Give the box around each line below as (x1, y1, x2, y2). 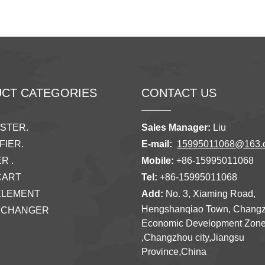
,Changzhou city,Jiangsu (141, 232, 244, 243)
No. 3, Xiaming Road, (163, 189, 256, 199)
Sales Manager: (141, 122, 211, 132)
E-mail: (141, 139, 172, 149)
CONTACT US (141, 86, 216, 99)
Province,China (141, 247, 206, 257)
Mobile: (141, 156, 174, 166)
